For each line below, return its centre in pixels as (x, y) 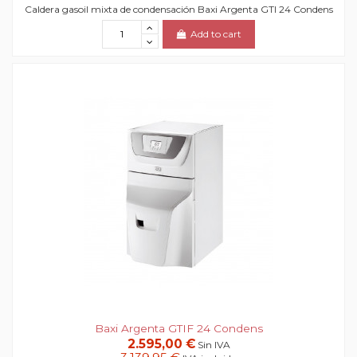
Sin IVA (214, 345)
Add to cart (216, 34)
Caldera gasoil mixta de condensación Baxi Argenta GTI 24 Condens (178, 10)
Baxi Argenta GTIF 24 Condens (178, 328)
